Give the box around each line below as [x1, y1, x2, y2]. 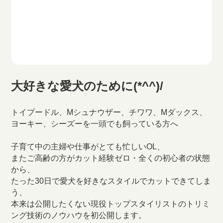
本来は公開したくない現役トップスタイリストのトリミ [11, 199, 211, 208]
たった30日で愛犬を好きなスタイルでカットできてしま [11, 176, 212, 185]
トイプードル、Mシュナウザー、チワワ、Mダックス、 [11, 108, 208, 116]
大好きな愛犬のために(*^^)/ [11, 79, 164, 93]
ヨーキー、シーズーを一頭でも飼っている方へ [11, 119, 179, 128]
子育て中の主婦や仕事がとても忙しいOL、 [11, 142, 165, 151]
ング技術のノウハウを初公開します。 [11, 211, 147, 220]
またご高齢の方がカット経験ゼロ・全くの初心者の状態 [11, 153, 211, 162]
